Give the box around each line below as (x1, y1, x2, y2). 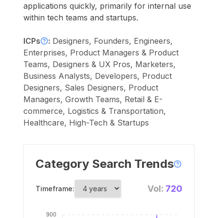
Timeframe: (36, 184, 74, 193)
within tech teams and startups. (23, 13, 138, 22)
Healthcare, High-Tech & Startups (23, 118, 149, 127)
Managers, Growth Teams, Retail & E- (23, 94, 163, 104)
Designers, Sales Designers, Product (23, 83, 158, 92)
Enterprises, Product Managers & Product (23, 48, 179, 57)
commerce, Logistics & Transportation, (23, 106, 166, 116)
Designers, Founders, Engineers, (53, 36, 173, 46)
